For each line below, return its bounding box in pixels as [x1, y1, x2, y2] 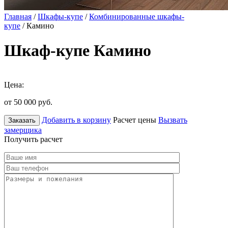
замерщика [4, 125, 42, 134]
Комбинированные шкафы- [89, 12, 184, 21]
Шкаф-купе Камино [4, 41, 151, 60]
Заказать [8, 116, 36, 124]
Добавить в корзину [42, 115, 111, 124]
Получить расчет [4, 134, 63, 144]
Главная [4, 12, 32, 21]
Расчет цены [113, 115, 156, 124]
